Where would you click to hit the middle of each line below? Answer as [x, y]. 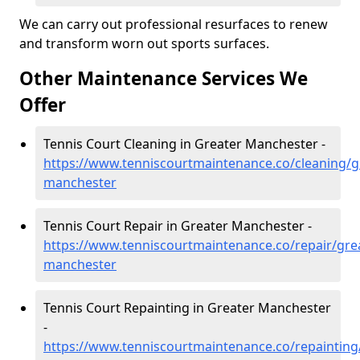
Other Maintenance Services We [164, 78]
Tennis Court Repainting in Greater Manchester [187, 308]
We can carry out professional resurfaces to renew [174, 24]
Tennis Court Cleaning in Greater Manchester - [184, 144]
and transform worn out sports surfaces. [144, 43]
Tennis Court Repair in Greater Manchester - [178, 226]
